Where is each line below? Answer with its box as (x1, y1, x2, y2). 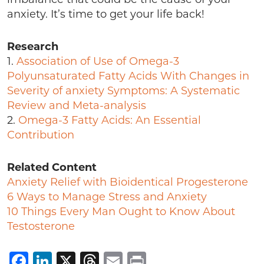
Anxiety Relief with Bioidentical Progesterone (7, 176, 248, 189)
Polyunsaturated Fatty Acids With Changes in (7, 70, 249, 82)
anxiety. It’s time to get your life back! (7, 8, 204, 21)
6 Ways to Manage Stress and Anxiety (7, 190, 207, 203)
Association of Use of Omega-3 (16, 55, 179, 68)
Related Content (7, 161, 97, 174)
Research (7, 40, 58, 53)
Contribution (7, 128, 74, 141)
